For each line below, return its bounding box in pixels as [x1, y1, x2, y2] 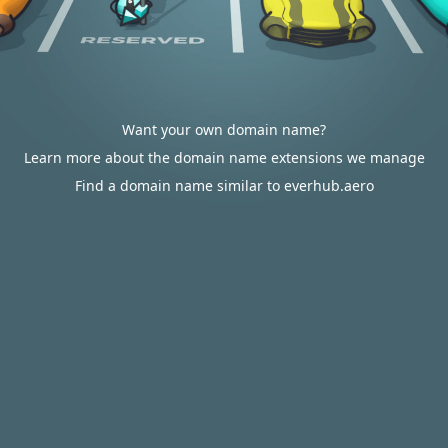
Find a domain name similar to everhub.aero [74, 176, 374, 195]
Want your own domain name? [122, 120, 326, 139]
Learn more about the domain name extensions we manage [23, 148, 425, 167]
